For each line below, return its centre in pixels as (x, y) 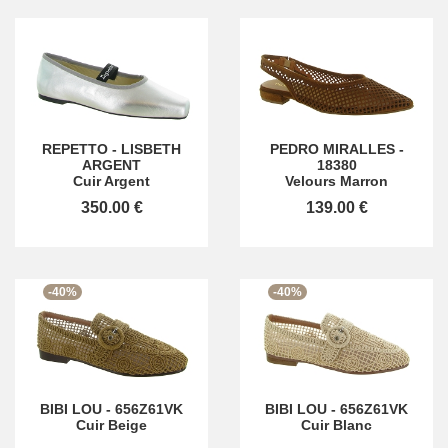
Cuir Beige (111, 425)
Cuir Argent (111, 180)
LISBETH (151, 148)
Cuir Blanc (336, 425)
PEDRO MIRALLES (332, 148)
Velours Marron (336, 180)
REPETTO (75, 148)
